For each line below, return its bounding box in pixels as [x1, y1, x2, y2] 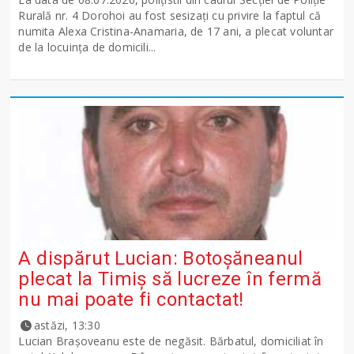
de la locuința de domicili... [18, 40, 156, 55]
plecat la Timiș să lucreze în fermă [18, 268, 322, 291]
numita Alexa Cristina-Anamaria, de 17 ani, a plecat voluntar [18, 24, 334, 40]
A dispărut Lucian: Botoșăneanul [18, 247, 303, 270]
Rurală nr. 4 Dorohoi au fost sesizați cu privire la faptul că [18, 8, 322, 24]
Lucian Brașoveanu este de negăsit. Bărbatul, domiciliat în [18, 333, 324, 349]
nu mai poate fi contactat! [18, 288, 244, 311]
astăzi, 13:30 [34, 318, 100, 333]
